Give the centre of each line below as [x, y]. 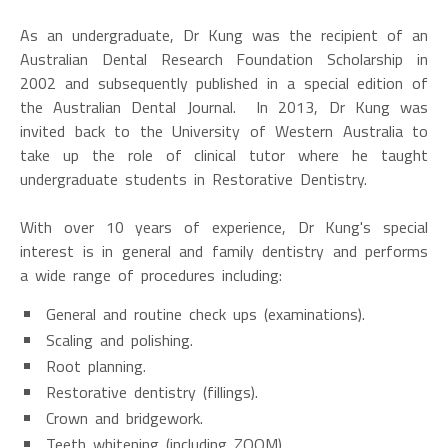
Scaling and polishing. [119, 340]
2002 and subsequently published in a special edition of [224, 83]
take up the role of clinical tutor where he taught [224, 155]
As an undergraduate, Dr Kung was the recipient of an [224, 35]
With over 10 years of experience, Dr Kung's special [224, 227]
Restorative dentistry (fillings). [152, 392]
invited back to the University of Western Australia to [224, 131]
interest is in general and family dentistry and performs [224, 251]
